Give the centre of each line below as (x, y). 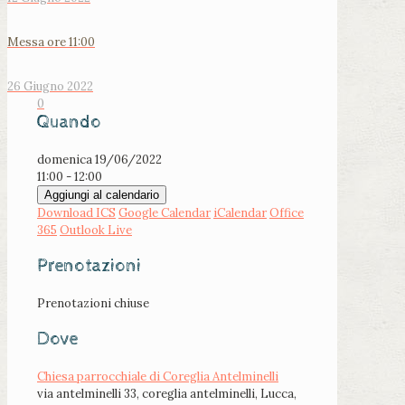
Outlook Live (96, 231)
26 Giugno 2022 (50, 87)
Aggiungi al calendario (102, 195)
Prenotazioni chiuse (93, 304)
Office (287, 213)
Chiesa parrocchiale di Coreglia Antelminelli (158, 377)
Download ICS (76, 213)
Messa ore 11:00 (51, 42)
